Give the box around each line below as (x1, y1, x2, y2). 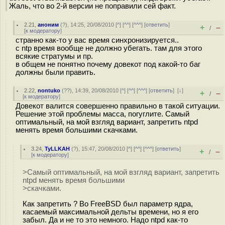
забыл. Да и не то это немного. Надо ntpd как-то (23, 215, 188, 224)
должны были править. (16, 68, 95, 76)
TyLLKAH (45, 146, 70, 152)
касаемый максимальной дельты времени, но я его (23, 207, 198, 216)
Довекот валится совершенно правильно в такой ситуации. (16, 102, 220, 110)
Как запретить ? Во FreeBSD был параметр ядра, (23, 199, 193, 208)
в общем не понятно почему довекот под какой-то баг (16, 60, 200, 68)
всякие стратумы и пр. (16, 52, 93, 60)
